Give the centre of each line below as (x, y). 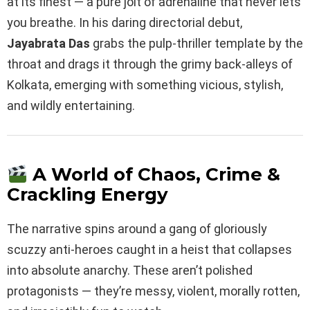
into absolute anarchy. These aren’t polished (130, 271)
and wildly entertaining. (71, 105)
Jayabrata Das (48, 43)
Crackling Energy (88, 195)
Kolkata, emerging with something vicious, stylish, (145, 84)
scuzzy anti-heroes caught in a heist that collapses (149, 250)
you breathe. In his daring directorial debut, (125, 22)
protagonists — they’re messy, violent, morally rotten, (153, 291)
